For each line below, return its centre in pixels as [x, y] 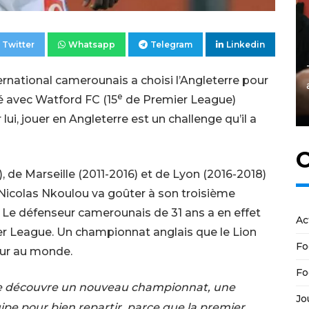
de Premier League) [179, 99]
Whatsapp [92, 44]
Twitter [18, 44]
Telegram [171, 44]
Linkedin [246, 44]
